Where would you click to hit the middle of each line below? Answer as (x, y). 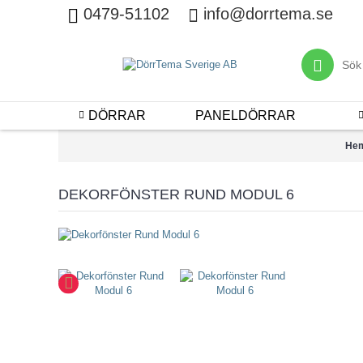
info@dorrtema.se (268, 14)
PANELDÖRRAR (246, 115)
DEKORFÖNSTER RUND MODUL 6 (176, 194)
